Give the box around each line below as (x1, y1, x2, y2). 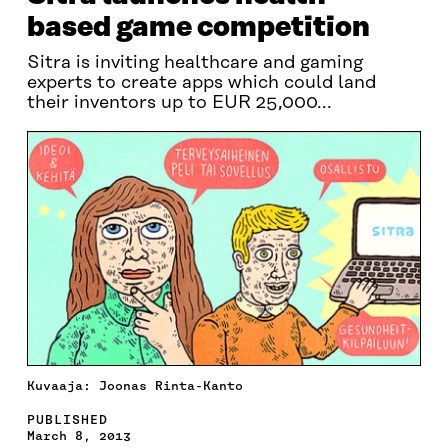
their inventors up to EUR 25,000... (26, 93, 332, 113)
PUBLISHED (26, 412, 108, 428)
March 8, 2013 (26, 428, 131, 444)
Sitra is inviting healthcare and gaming (26, 53, 363, 73)
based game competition (26, 12, 370, 43)
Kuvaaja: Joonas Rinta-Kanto (26, 378, 243, 394)
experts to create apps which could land (26, 73, 376, 93)
